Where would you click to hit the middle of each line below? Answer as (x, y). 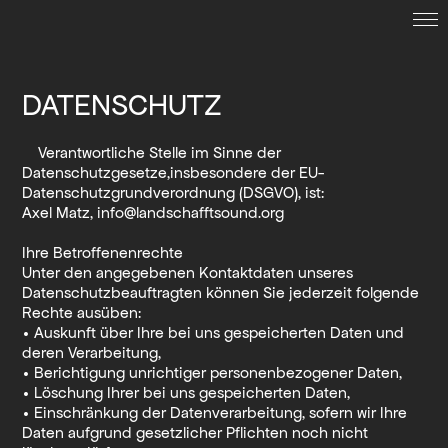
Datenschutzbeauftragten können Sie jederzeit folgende (221, 292)
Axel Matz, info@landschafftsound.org (153, 212)
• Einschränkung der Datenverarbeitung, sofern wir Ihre (215, 412)
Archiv (224, 184)
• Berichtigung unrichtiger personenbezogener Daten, (212, 372)
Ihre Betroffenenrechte (103, 252)
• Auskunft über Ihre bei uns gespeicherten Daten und (213, 332)
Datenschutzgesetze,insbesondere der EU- (173, 172)
